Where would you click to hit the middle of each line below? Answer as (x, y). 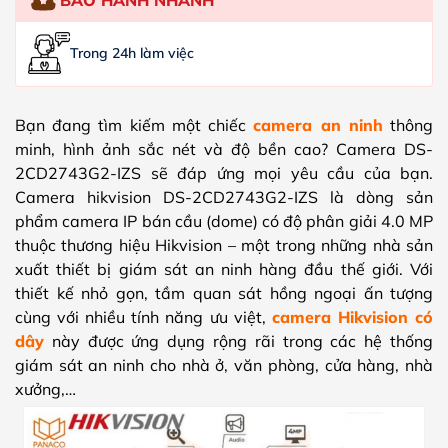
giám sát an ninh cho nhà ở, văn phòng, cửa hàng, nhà (224, 364)
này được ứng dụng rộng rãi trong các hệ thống (238, 340)
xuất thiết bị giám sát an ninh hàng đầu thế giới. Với (224, 268)
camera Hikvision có (352, 316)
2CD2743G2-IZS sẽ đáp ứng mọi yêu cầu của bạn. (224, 172)
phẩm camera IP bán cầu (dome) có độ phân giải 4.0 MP (224, 220)
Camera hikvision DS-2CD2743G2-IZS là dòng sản (224, 196)
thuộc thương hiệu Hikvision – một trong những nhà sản (224, 244)
